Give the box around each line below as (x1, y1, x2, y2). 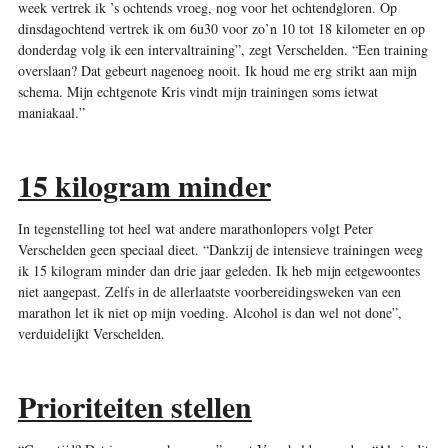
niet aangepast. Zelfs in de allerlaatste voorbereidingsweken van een (17, 281, 401, 301)
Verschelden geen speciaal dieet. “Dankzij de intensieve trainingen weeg (17, 239, 423, 259)
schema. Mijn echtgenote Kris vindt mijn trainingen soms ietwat (17, 81, 378, 101)
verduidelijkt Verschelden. (17, 323, 170, 343)
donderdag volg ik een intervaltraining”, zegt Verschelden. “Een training (17, 39, 428, 59)
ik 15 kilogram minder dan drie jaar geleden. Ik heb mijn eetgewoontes (17, 260, 420, 280)
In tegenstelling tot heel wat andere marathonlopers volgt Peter (17, 218, 373, 238)
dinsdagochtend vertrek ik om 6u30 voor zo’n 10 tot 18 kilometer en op (17, 18, 425, 38)
